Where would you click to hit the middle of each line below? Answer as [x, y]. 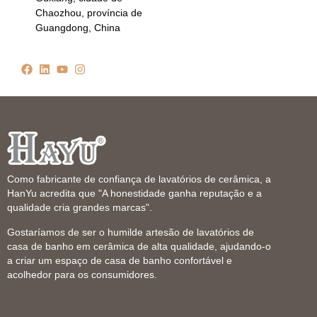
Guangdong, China [78, 28]
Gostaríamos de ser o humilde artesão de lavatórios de [131, 232]
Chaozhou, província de [89, 13]
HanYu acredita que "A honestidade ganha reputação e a [134, 194]
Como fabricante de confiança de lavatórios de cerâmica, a [139, 179]
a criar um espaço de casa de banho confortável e [120, 261]
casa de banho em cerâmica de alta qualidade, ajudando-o [139, 247]
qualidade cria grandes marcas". [80, 208]
